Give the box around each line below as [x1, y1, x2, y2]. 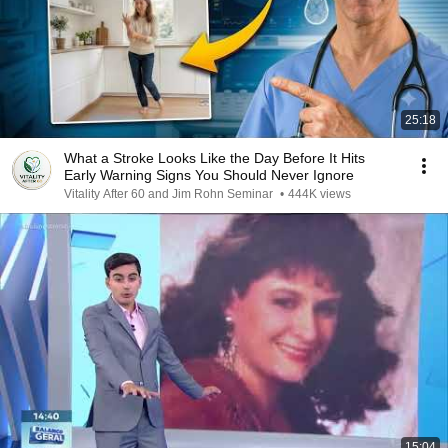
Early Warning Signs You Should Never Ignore [64, 167, 354, 183]
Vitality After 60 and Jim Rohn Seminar [64, 187, 276, 201]
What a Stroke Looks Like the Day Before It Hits [64, 150, 365, 166]
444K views [288, 187, 351, 201]
